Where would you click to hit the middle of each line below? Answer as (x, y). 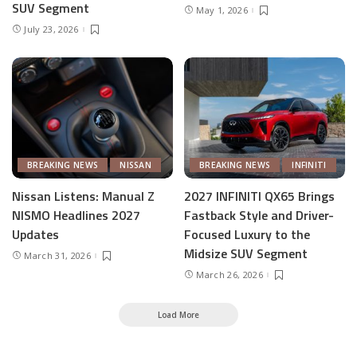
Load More (178, 315)
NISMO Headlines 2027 (76, 215)
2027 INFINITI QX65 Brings (259, 196)
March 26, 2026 (229, 275)
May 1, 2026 (222, 10)
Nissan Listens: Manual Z (83, 196)
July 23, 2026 (51, 29)
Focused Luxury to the (247, 234)
